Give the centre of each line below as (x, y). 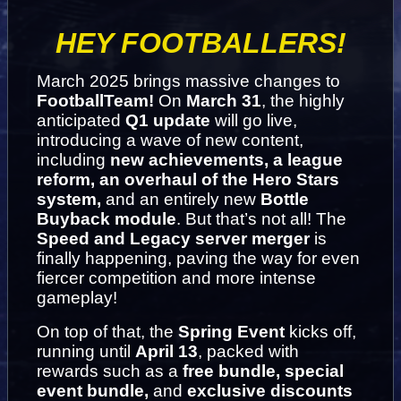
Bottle (285, 200)
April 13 (166, 352)
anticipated (81, 121)
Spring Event (231, 332)
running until (86, 352)
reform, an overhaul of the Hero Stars (188, 180)
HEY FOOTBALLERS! (200, 43)
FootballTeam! (98, 101)
